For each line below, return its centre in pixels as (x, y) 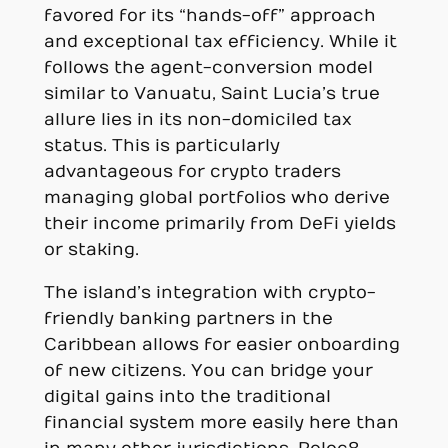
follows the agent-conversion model (208, 67)
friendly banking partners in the (188, 318)
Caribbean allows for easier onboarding (221, 344)
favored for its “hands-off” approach (209, 15)
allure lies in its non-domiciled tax (197, 119)
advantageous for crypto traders (192, 171)
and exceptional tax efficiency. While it (220, 41)
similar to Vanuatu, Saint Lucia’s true (211, 93)
